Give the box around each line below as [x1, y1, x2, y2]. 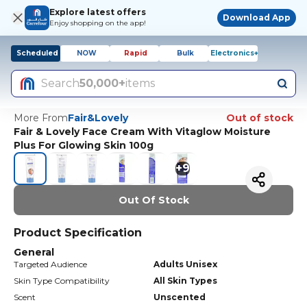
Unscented [153, 292, 206, 302]
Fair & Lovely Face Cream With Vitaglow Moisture [14, 125, 271, 138]
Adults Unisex [153, 259, 217, 269]
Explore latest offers [49, 7, 146, 17]
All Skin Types [153, 275, 217, 286]
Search [41, 77, 79, 90]
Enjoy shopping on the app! [49, 19, 146, 27]
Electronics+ [210, 49, 258, 58]
